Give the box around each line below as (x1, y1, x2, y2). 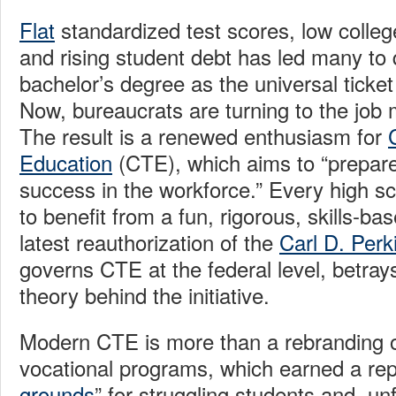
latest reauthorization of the (19, 226, 279, 258)
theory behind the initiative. (19, 279, 270, 311)
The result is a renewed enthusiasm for (19, 120, 388, 152)
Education (19, 147, 112, 179)
